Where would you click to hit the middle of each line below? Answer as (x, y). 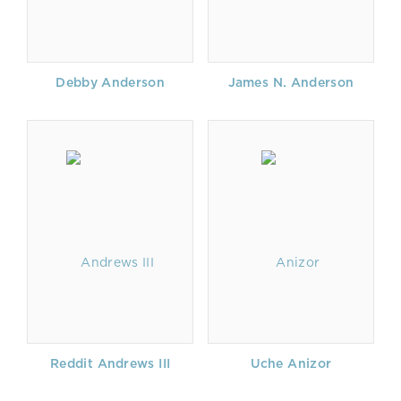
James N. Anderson (291, 82)
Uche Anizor (291, 363)
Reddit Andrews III (111, 363)
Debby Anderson (110, 82)
